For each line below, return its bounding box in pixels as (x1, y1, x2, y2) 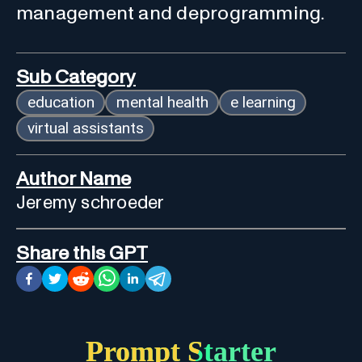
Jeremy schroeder (16, 193, 165, 213)
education (27, 92, 95, 112)
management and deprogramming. (16, 3, 326, 23)
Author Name (16, 169, 131, 189)
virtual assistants (27, 118, 144, 137)
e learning (229, 92, 296, 112)
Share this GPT (16, 243, 148, 263)
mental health (116, 92, 208, 112)
